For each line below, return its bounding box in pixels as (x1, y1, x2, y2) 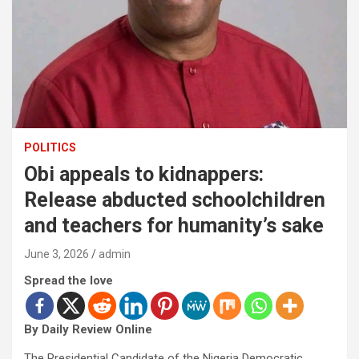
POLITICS (24, 141, 76, 155)
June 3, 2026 (24, 248, 89, 261)
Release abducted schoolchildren (24, 188, 325, 212)
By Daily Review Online (24, 322, 152, 337)
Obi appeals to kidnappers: (24, 163, 264, 187)
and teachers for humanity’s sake (24, 214, 324, 238)
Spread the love (24, 273, 113, 288)
